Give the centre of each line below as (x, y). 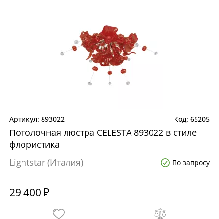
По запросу (191, 163)
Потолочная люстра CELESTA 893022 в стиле (103, 132)
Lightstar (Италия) (46, 162)
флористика (34, 144)
